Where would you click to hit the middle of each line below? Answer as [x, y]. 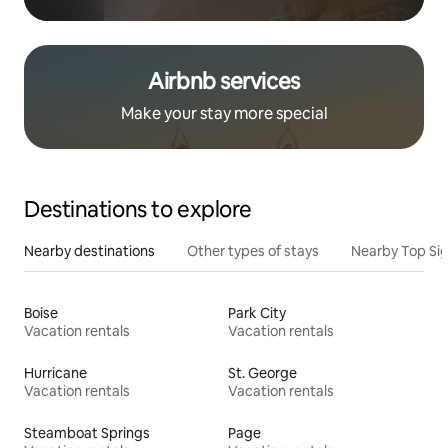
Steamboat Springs [87, 433]
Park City [257, 313]
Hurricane [55, 373]
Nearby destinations [89, 251]
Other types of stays [253, 251]
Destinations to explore [138, 210]
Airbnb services [224, 82]
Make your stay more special [224, 114]
